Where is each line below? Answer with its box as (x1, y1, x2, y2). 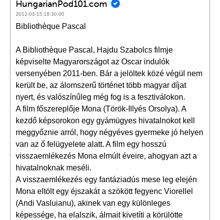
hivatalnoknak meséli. (16, 164, 91, 172)
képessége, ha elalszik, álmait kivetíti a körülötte (16, 211, 183, 219)
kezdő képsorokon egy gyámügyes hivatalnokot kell (16, 116, 195, 125)
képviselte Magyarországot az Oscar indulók (16, 57, 169, 66)
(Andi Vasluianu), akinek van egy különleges (16, 199, 170, 207)
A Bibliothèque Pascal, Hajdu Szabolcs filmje (16, 46, 173, 54)
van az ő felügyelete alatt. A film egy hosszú (16, 140, 166, 148)
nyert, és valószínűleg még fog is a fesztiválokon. (16, 93, 185, 101)
